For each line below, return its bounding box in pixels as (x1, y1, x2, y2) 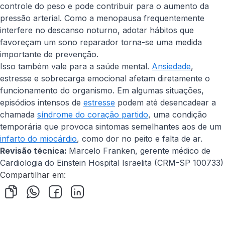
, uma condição (148, 109, 207, 120)
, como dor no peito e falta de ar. (77, 134, 202, 144)
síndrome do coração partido (37, 109, 148, 120)
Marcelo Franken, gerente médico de (69, 146, 210, 156)
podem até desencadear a (115, 97, 216, 107)
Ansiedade (152, 61, 191, 71)
